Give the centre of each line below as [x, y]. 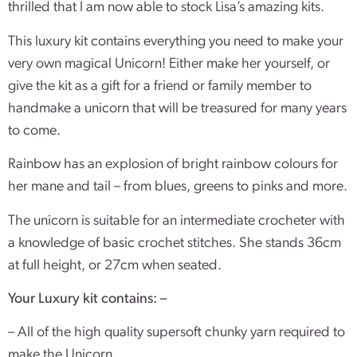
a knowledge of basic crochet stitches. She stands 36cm [175, 243]
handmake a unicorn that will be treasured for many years [177, 108]
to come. [34, 131]
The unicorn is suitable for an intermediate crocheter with [177, 221]
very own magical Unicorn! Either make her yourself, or [169, 64]
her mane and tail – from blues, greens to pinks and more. [178, 187]
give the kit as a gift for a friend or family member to [160, 86]
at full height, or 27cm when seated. [115, 265]
